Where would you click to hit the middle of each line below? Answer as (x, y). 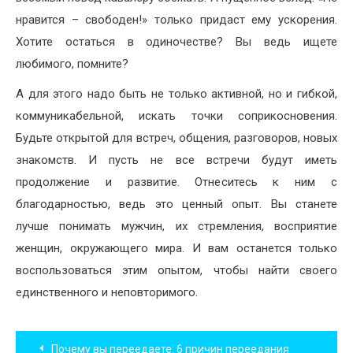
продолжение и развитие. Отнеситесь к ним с (176, 182)
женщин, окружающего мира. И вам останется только (176, 249)
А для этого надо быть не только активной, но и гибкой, (176, 94)
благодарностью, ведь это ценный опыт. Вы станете (176, 204)
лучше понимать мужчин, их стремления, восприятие (176, 227)
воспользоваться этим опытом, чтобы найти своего (176, 271)
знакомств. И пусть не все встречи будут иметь (176, 160)
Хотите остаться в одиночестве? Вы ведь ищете (176, 42)
